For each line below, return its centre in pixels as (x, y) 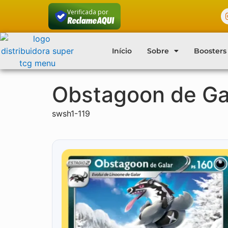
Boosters (210, 51)
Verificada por (88, 12)
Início (122, 51)
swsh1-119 (71, 113)
